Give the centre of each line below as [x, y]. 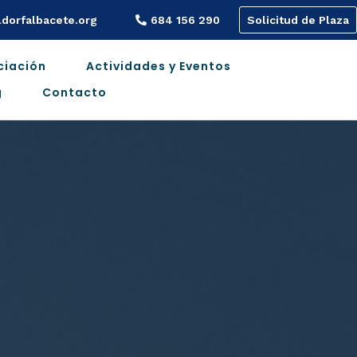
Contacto [74, 92]
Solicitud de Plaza [298, 20]
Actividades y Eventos [158, 66]
